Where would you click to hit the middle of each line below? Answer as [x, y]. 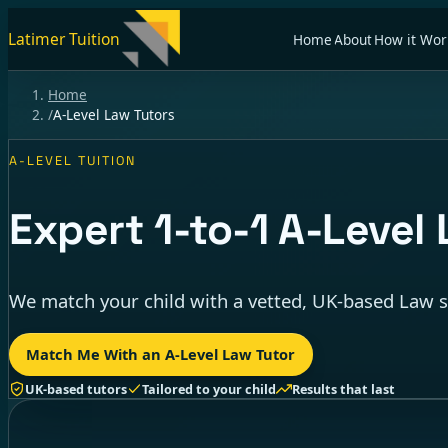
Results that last [343, 388]
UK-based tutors [75, 388]
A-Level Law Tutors [114, 114]
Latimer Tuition [64, 39]
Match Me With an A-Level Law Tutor [161, 353]
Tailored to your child [209, 388]
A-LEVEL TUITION [73, 161]
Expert [82, 228]
